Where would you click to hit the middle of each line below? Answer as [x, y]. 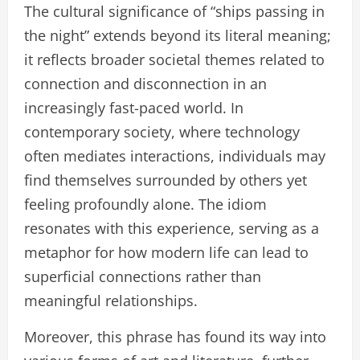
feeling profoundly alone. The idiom [145, 205]
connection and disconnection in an [145, 84]
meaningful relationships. [111, 301]
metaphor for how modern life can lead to [166, 253]
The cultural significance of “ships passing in [174, 12]
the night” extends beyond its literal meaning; [178, 36]
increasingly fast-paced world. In [134, 108]
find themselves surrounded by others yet [166, 180]
